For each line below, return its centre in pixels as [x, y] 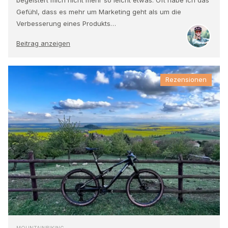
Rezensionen [186, 80]
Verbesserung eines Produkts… [66, 23]
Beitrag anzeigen [43, 43]
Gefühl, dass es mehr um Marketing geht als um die [99, 11]
